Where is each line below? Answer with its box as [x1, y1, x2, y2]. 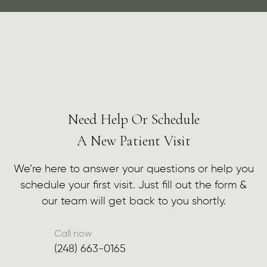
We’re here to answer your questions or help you [13, 163, 254, 175]
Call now [54, 229, 92, 239]
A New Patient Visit [76, 132, 191, 150]
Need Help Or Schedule [67, 110, 200, 128]
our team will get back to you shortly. [41, 195, 226, 207]
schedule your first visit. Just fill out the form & [20, 179, 247, 191]
